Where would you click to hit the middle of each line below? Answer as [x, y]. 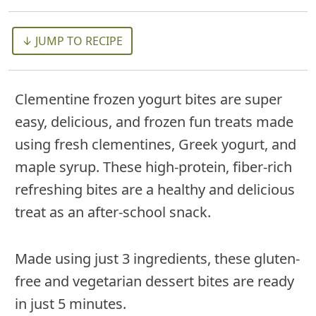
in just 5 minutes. [71, 304]
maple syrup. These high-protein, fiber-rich [153, 167]
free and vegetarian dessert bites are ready [154, 281]
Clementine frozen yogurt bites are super [148, 99]
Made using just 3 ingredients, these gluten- [157, 259]
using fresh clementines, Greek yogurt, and [156, 144]
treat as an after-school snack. [113, 212]
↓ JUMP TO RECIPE [72, 41]
